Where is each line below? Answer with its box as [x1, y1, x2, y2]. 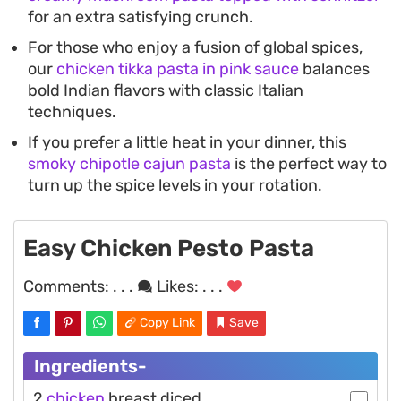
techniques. [28, 102, 116, 123]
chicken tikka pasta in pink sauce [56, 59, 299, 80]
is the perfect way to [231, 154, 387, 175]
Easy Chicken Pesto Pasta [23, 235, 314, 263]
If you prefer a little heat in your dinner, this [28, 132, 346, 153]
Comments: [23, 277, 113, 297]
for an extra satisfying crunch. [28, 7, 253, 28]
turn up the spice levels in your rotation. [28, 175, 322, 196]
